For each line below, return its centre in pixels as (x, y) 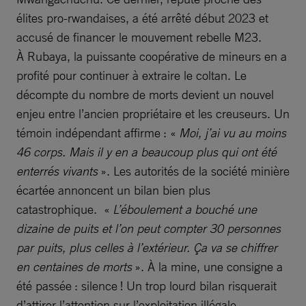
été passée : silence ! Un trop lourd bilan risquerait (147, 286)
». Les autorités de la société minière (195, 171)
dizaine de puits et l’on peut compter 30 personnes (149, 228)
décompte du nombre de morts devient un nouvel (145, 95)
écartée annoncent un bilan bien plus (113, 190)
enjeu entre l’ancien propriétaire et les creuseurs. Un (153, 114)
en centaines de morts (75, 267)
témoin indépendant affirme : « (98, 133)
